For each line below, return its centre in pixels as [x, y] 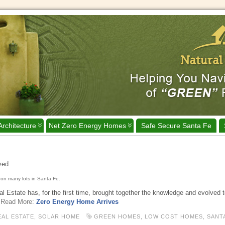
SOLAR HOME [59, 216]
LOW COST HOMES [174, 216]
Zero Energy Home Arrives [77, 202]
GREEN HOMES [117, 216]
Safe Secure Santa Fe [176, 126]
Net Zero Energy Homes [87, 126]
